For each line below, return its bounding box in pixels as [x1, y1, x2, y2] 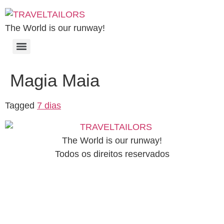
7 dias [37, 100, 61, 110]
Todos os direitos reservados [54, 149, 169, 159]
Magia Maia [10, 70, 99, 90]
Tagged [5, 100, 37, 110]
